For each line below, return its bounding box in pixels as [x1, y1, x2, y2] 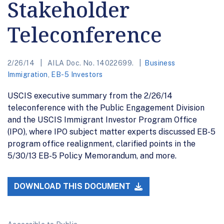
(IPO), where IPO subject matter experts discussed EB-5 [7, 126, 215, 136]
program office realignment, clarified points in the [7, 138, 195, 148]
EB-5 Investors [51, 70, 103, 78]
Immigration [7, 70, 48, 78]
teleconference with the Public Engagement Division [7, 102, 204, 112]
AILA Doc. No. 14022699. [45, 58, 135, 67]
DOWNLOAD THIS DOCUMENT [14, 181, 133, 191]
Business [144, 58, 175, 67]
